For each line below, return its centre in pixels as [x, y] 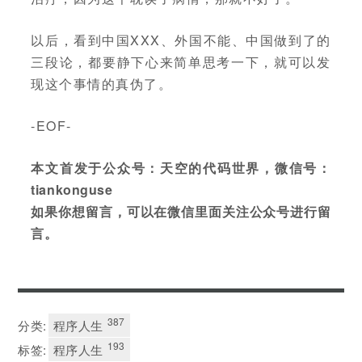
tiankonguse [72, 189]
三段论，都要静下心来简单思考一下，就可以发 [181, 61]
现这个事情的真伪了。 [102, 83]
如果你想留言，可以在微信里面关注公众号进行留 [181, 211]
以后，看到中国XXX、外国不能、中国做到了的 [181, 40]
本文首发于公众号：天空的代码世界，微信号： [181, 167]
